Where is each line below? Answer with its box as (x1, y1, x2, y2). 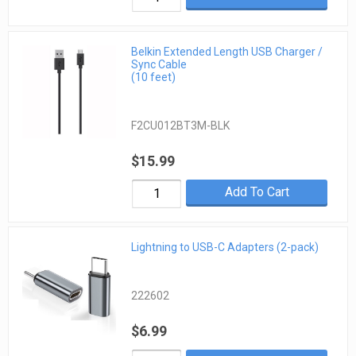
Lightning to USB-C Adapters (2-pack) (131, 240, 319, 253)
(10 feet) (131, 70, 176, 83)
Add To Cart (224, 184, 289, 199)
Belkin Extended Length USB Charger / (131, 44, 323, 58)
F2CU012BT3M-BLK (131, 118, 230, 132)
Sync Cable (131, 57, 188, 71)
